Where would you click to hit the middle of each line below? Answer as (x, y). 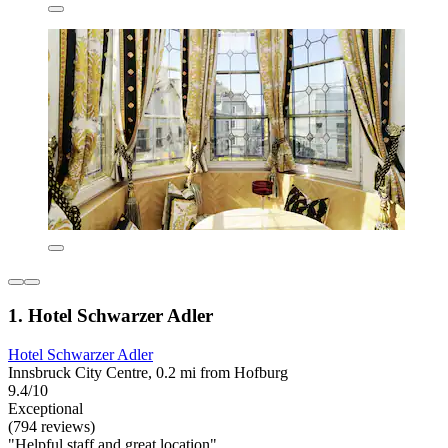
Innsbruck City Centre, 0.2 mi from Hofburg (148, 372)
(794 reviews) (51, 426)
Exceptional (45, 408)
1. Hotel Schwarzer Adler (110, 315)
